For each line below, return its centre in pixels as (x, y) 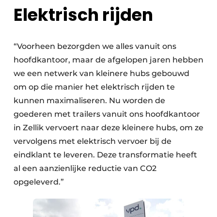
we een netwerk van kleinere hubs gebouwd (101, 73)
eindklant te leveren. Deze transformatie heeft (105, 155)
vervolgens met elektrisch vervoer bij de (93, 141)
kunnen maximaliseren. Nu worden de (89, 100)
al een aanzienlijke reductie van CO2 (85, 168)
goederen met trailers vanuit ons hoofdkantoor (107, 114)
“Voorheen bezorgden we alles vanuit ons (95, 46)
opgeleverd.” (39, 182)
